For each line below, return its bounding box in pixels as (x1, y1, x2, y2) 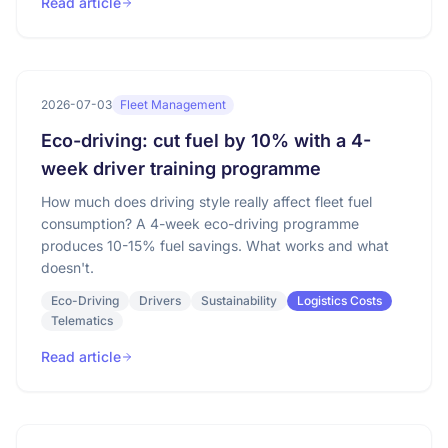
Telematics (51, 313, 113, 328)
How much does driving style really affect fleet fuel (41, 193, 372, 210)
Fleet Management (120, 97, 226, 112)
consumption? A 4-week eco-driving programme (41, 215, 359, 232)
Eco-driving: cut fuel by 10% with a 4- (41, 130, 371, 151)
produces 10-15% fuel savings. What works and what (41, 237, 389, 254)
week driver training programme (41, 158, 321, 179)
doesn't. (41, 259, 94, 276)
